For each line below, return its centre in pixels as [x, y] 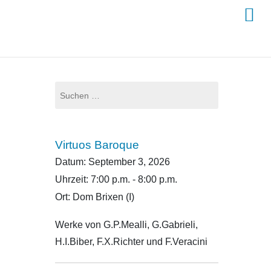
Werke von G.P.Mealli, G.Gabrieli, [126, 225]
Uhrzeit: [73, 179]
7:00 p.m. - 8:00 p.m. [134, 179]
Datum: [71, 162]
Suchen [69, 87]
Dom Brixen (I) [103, 197]
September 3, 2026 [129, 162]
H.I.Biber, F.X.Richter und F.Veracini [131, 242]
